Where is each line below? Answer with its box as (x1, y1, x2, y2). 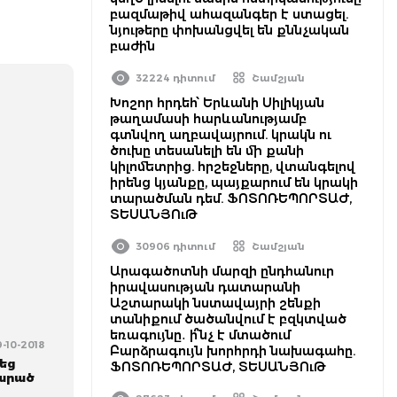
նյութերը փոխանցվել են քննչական (110, 22, 349, 38)
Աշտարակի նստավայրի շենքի (110, 295, 321, 311)
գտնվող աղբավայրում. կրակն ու (110, 127, 331, 143)
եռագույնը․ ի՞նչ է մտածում (110, 327, 291, 343)
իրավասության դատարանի (110, 279, 300, 295)
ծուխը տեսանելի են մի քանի (110, 143, 304, 159)
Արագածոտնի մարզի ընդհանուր (110, 263, 334, 279)
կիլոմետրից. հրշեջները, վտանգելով (110, 159, 355, 175)
